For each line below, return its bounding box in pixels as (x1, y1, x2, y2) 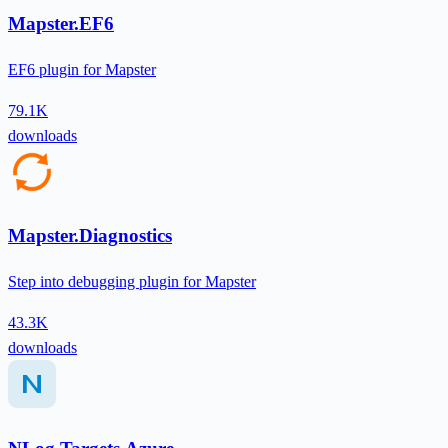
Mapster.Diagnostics (8, 225, 172, 247)
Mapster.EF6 (8, 13, 114, 35)
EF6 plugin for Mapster (8, 60, 156, 78)
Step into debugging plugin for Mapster (8, 273, 256, 291)
